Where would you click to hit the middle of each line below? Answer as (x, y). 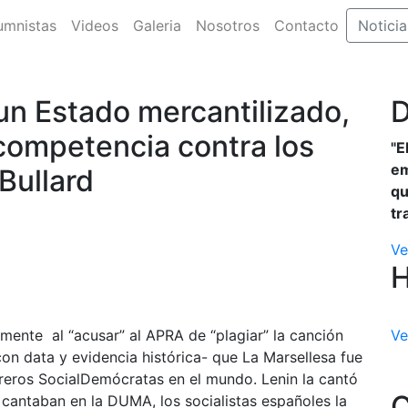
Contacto (306, 25)
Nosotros (227, 25)
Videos (94, 25)
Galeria (157, 25)
